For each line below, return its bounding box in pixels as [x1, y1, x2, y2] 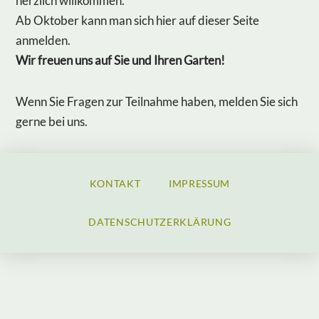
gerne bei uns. [16, 114, 88, 130]
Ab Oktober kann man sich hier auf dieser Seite [16, 13, 260, 28]
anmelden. [16, 33, 71, 48]
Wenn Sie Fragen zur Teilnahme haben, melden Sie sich [16, 94, 298, 110]
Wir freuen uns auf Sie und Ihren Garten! [16, 53, 226, 68]
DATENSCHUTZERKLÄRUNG [88, 216, 231, 229]
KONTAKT [89, 177, 141, 190]
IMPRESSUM [168, 177, 231, 190]
